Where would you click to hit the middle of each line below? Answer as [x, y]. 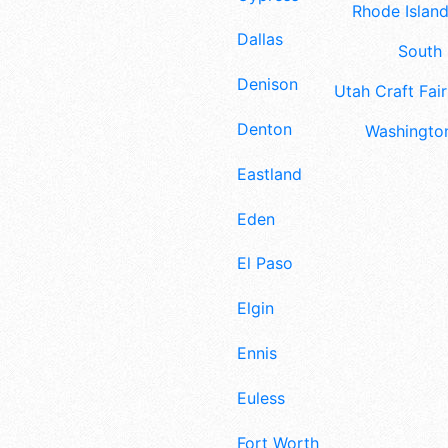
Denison [267, 84]
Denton [264, 129]
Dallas [260, 39]
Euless [261, 397]
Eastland [269, 173]
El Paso [265, 263]
